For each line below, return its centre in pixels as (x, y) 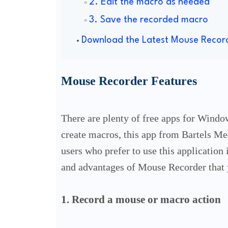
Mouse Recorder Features (129, 81)
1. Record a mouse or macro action (141, 200)
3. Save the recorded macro (148, 20)
